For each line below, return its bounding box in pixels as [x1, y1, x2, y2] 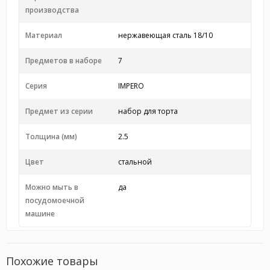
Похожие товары [6, 254, 98, 268]
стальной [118, 157, 152, 167]
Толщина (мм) [25, 131, 77, 142]
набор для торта [118, 106, 178, 116]
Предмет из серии [25, 106, 93, 116]
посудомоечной [25, 195, 84, 206]
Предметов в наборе [25, 55, 102, 66]
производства [25, 5, 79, 15]
